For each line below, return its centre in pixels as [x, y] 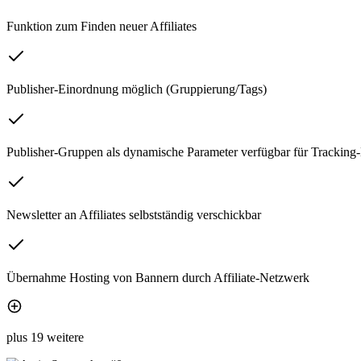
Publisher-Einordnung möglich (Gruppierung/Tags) [137, 89]
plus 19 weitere [45, 338]
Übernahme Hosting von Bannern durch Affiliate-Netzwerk [158, 278]
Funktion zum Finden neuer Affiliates [102, 27]
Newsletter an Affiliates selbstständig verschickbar [134, 215]
